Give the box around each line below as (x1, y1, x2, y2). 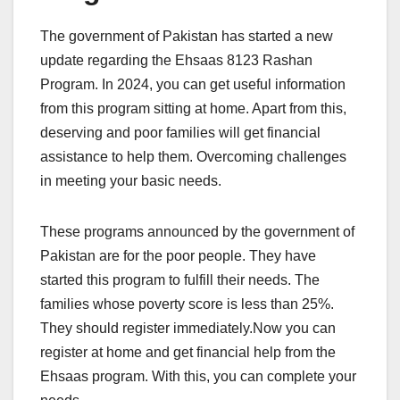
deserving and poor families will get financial (40, 124, 321, 140)
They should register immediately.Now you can (40, 320, 336, 336)
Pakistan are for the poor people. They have (40, 247, 316, 263)
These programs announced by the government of (40, 223, 354, 239)
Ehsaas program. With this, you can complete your (40, 368, 356, 384)
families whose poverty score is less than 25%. (40, 296, 334, 312)
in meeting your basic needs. (40, 172, 221, 188)
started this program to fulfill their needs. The (40, 271, 320, 287)
